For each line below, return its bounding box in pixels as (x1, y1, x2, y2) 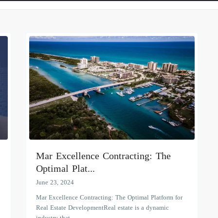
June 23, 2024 (36, 176, 74, 188)
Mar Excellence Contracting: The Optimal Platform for (36, 191, 182, 203)
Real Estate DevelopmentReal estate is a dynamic (36, 201, 169, 214)
